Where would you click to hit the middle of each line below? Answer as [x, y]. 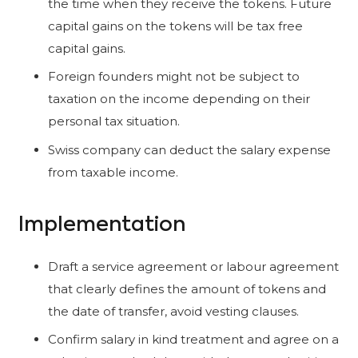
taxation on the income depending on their [179, 99]
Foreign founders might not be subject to [174, 77]
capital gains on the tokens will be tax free [175, 26]
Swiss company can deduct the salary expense [189, 149]
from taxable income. [113, 172]
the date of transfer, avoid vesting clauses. [173, 311]
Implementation [101, 226]
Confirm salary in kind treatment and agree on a [193, 340]
